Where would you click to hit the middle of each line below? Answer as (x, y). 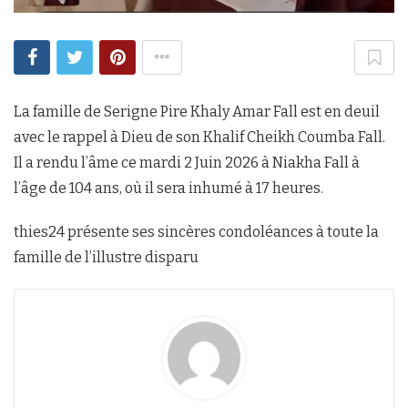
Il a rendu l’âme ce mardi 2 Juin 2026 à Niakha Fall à (187, 162)
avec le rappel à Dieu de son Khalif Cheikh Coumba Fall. (199, 137)
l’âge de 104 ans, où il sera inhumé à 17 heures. (168, 188)
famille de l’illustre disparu (106, 257)
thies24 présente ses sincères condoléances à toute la (196, 231)
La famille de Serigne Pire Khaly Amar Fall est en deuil (197, 111)
